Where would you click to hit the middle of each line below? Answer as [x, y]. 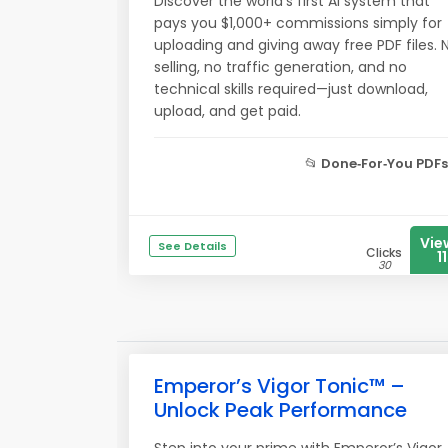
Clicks [384, 252]
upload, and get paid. [227, 111]
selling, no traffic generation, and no [280, 67]
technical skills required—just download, [291, 89]
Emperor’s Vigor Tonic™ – [279, 386]
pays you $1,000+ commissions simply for [298, 23]
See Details [192, 246]
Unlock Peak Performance [280, 410]
